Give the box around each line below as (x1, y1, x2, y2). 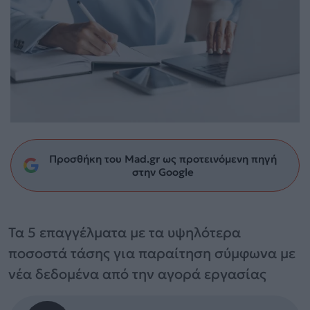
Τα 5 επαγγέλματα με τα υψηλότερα (8, 223, 241, 241)
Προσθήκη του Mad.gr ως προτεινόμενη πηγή (48, 152, 277, 165)
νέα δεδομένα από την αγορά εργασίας (8, 264, 266, 283)
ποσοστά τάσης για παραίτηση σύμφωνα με (8, 244, 295, 262)
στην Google (131, 165, 194, 179)
